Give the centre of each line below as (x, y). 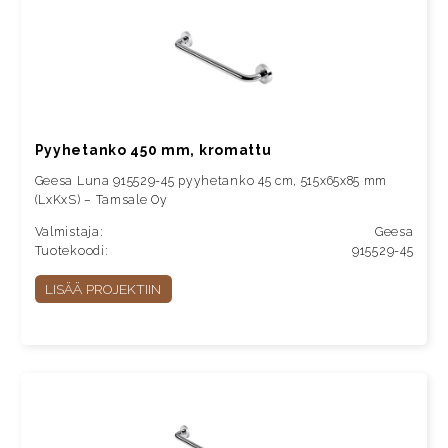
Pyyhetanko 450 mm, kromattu (153, 149)
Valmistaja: (69, 232)
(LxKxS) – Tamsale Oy (101, 199)
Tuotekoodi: (71, 251)
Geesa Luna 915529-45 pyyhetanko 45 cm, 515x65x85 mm (211, 180)
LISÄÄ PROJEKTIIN (103, 289)
